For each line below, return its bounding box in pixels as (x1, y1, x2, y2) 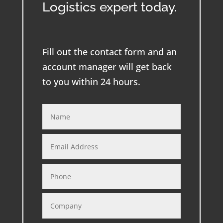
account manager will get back (42, 61, 172, 73)
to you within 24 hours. (42, 76, 140, 88)
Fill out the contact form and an (42, 46, 177, 58)
